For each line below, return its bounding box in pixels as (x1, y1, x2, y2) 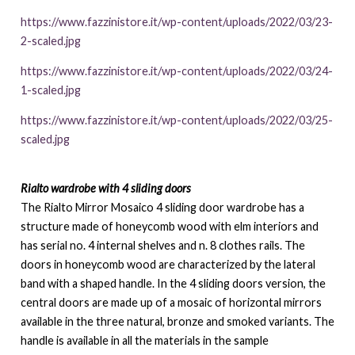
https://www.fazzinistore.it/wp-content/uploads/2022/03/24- (20, 63, 333, 78)
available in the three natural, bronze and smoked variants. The (20, 314, 334, 328)
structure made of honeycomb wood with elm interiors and (20, 219, 319, 233)
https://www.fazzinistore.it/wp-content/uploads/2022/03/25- (20, 113, 333, 127)
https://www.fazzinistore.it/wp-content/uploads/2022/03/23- (20, 14, 333, 29)
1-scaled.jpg (20, 82, 81, 97)
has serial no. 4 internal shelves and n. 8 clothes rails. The (20, 238, 305, 252)
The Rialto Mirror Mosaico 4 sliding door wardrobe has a (20, 200, 304, 214)
